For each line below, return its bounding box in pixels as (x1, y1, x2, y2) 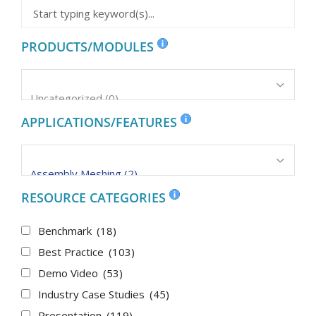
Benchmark (38, 223, 95, 238)
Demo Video (38, 265, 101, 280)
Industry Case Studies (38, 286, 147, 301)
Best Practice (38, 244, 107, 259)
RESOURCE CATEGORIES (21, 188, 169, 206)
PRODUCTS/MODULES (21, 37, 157, 55)
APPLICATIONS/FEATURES (21, 113, 181, 130)
